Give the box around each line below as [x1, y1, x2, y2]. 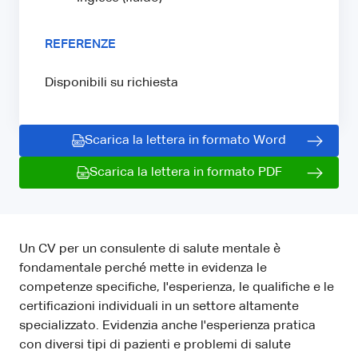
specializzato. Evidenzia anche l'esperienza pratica [19, 319, 316, 332]
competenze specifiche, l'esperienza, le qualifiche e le [19, 280, 334, 294]
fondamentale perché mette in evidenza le [19, 261, 267, 275]
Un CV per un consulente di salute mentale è [19, 242, 280, 256]
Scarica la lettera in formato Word [85, 133, 286, 147]
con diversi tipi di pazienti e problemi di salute [19, 338, 291, 352]
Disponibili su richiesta [45, 76, 178, 89]
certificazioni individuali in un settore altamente [19, 300, 299, 313]
